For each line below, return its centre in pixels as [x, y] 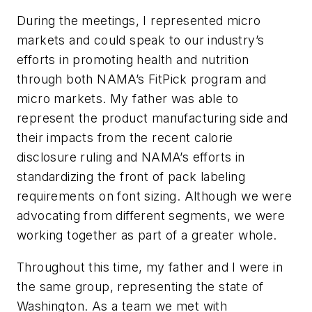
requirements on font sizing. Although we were [154, 196]
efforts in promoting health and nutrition [133, 60]
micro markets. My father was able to [128, 99]
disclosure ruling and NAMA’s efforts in [131, 157]
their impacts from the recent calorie [125, 138]
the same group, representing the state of [140, 287]
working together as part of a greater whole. [147, 235]
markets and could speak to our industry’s [141, 40]
